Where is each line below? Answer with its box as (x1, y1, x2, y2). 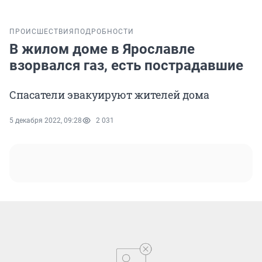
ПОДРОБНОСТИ (74, 27, 134, 36)
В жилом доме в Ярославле (9, 41, 195, 58)
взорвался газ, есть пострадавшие (9, 57, 243, 74)
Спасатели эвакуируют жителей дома (9, 88, 209, 102)
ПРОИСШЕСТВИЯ (9, 27, 74, 36)
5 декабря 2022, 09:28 (9, 116, 82, 125)
